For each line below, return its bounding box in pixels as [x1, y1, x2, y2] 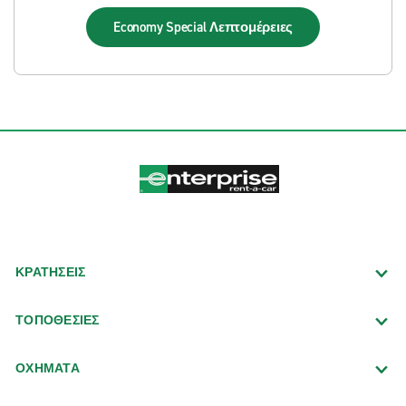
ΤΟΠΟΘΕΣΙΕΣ [15, 311, 100, 329]
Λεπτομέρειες [209, 18, 293, 36]
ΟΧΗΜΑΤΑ [15, 359, 80, 377]
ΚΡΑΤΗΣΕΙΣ [15, 263, 86, 281]
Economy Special [113, 18, 209, 36]
